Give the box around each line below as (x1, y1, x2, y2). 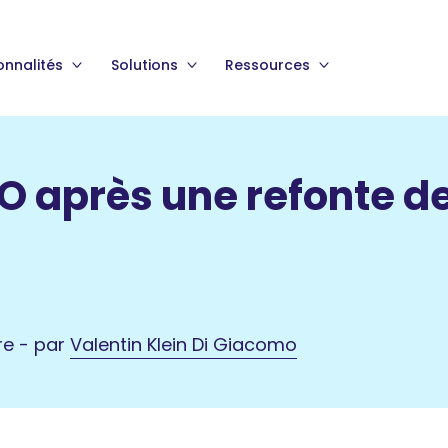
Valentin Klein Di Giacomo (70, 331, 297, 357)
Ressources (225, 55, 315, 75)
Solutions (110, 55, 182, 75)
